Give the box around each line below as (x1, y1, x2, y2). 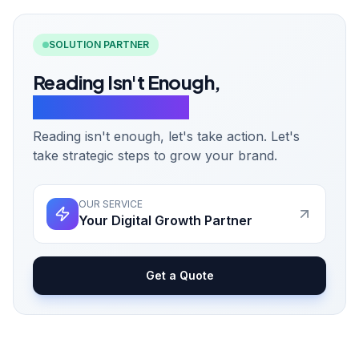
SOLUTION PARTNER (49, 38, 149, 50)
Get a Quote (145, 268, 214, 282)
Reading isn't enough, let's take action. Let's (33, 128, 300, 144)
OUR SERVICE (79, 198, 143, 210)
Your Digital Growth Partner (79, 212, 252, 228)
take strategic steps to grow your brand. (33, 147, 277, 163)
